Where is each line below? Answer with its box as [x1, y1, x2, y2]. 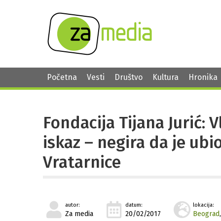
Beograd [193, 210, 220, 219]
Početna [47, 73, 77, 82]
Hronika [188, 73, 218, 82]
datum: [125, 202, 143, 209]
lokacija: [193, 202, 214, 209]
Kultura [152, 73, 179, 82]
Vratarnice [43, 152, 121, 172]
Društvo [114, 73, 143, 82]
